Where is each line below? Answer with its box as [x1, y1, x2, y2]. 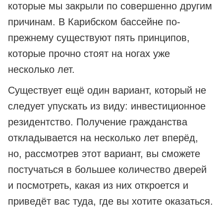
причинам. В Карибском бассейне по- [8, 16, 180, 28]
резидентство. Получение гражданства [8, 116, 187, 128]
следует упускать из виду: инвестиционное [8, 101, 206, 112]
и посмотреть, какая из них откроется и [8, 180, 188, 191]
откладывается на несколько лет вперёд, [8, 132, 198, 144]
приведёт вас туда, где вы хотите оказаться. [8, 196, 213, 207]
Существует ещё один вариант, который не [8, 85, 206, 96]
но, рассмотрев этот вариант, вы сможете [8, 148, 200, 160]
